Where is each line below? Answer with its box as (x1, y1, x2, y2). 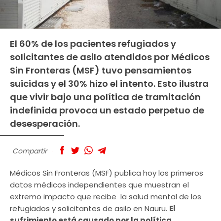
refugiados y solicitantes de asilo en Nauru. (10, 203, 169, 214)
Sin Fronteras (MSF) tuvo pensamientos (10, 64, 191, 76)
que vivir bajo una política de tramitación (10, 90, 201, 103)
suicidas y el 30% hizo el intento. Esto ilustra (10, 77, 209, 90)
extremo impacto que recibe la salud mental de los (10, 191, 201, 202)
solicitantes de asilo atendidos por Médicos (10, 50, 210, 63)
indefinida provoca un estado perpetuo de (10, 104, 204, 116)
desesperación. (10, 117, 80, 130)
